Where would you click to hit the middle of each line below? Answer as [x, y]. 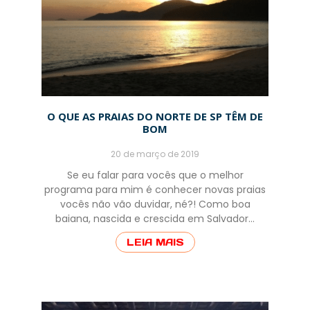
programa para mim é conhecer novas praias [155, 190]
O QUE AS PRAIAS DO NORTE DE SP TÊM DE [155, 117]
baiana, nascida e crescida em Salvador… [155, 219]
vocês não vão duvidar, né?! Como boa [155, 204]
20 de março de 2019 [155, 154]
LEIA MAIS [155, 243]
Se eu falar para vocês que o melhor [155, 175]
